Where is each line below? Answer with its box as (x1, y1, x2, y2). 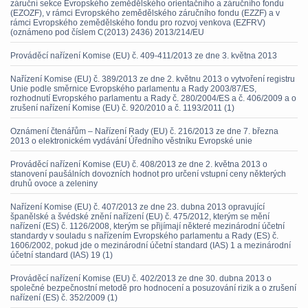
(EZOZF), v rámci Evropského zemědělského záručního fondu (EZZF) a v (10, 8, 280, 18)
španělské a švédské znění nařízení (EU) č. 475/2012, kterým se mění (10, 212, 269, 221)
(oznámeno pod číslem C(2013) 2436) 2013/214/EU (10, 27, 204, 37)
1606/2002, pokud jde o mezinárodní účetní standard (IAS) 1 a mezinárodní (10, 241, 291, 250)
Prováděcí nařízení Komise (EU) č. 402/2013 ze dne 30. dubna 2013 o (10, 274, 272, 283)
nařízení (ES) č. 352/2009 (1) (10, 293, 118, 302)
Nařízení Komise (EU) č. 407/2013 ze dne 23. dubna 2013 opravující (10, 202, 265, 212)
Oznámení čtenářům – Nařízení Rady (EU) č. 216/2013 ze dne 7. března (10, 126, 278, 136)
